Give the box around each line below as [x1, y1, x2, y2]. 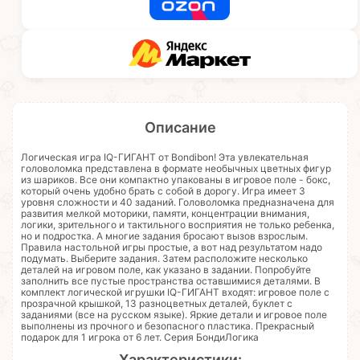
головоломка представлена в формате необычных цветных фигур [21, 163, 331, 174]
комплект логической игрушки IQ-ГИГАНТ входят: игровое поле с [21, 287, 329, 298]
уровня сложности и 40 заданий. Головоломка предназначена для [21, 197, 334, 208]
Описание [144, 119, 216, 136]
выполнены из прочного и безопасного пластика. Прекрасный [21, 321, 314, 332]
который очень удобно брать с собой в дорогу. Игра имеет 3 [21, 186, 305, 197]
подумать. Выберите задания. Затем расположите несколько [21, 253, 308, 264]
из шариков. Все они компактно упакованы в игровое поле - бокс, [21, 174, 330, 186]
